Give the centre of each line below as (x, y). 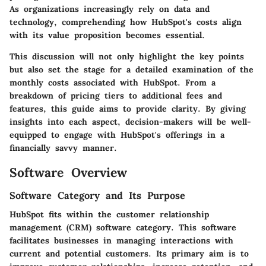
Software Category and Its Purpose (97, 195)
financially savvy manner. (63, 148)
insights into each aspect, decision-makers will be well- (130, 121)
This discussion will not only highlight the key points (127, 56)
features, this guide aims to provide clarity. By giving (128, 108)
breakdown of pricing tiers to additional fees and (116, 95)
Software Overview (68, 172)
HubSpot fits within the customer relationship (109, 215)
